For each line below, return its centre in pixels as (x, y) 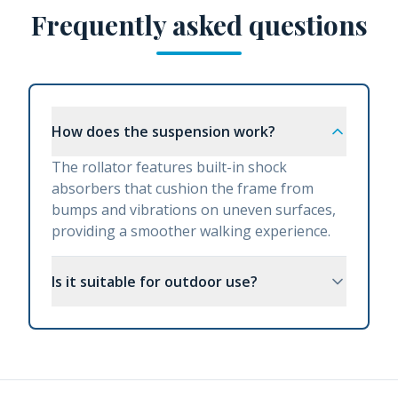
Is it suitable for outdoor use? (155, 282)
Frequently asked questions (199, 25)
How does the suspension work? (163, 131)
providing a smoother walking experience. (191, 231)
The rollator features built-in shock (169, 167)
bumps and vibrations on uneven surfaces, (194, 210)
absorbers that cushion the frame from (183, 188)
